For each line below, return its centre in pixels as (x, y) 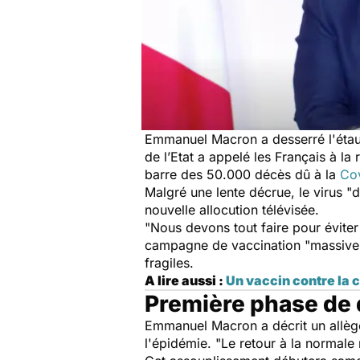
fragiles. (169, 262)
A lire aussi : (185, 280)
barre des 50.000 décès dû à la (242, 174)
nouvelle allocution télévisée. (234, 209)
